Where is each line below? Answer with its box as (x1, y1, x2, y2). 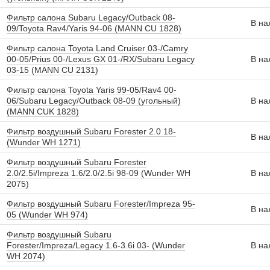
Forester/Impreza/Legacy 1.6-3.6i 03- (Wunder (7, 240, 185, 250)
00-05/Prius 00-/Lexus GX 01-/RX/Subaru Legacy (7, 54, 195, 64)
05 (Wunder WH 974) (7, 210, 88, 219)
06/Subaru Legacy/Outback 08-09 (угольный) (7, 96, 181, 105)
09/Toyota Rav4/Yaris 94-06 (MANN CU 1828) (7, 24, 181, 33)
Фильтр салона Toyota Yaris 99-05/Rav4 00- (7, 85, 177, 95)
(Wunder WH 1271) (7, 137, 81, 147)
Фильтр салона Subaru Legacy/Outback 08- (7, 13, 175, 22)
